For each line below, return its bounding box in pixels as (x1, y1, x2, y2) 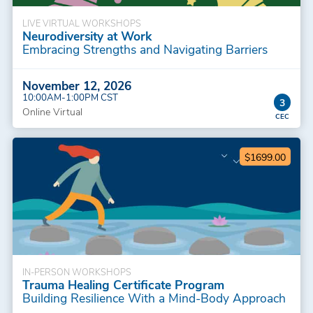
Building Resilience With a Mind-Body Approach (22, 289, 286, 307)
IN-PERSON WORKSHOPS (22, 265, 131, 278)
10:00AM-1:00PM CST (22, 91, 118, 103)
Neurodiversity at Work (22, 27, 152, 45)
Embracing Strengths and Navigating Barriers (22, 41, 268, 58)
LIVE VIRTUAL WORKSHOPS (22, 17, 141, 29)
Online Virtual (22, 105, 82, 119)
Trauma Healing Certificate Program (22, 276, 224, 293)
